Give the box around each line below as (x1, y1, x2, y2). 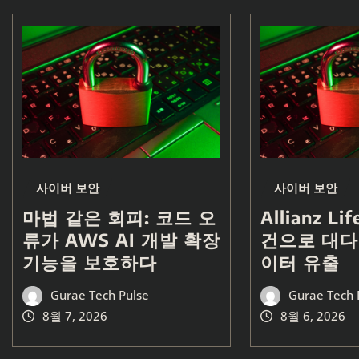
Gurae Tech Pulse (50, 286, 149, 303)
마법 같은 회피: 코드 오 (22, 205, 216, 228)
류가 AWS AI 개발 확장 (22, 228, 220, 251)
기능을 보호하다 (22, 250, 157, 273)
